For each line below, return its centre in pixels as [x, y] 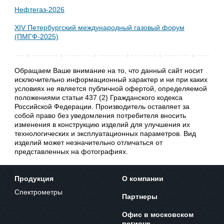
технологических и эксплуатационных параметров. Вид [105, 133]
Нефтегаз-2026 [39, 9]
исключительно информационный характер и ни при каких [111, 79]
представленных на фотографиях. [71, 151]
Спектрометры [38, 192]
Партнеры [139, 196]
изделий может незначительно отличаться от [88, 142]
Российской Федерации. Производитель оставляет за [102, 106]
